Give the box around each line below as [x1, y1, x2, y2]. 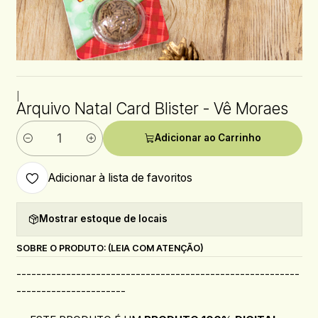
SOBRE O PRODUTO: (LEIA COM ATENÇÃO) [16, 242, 204, 253]
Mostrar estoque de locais [38, 213, 168, 225]
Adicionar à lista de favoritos [48, 171, 192, 185]
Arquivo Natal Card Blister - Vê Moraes [16, 99, 288, 119]
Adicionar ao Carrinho [154, 132, 261, 144]
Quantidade [16, 140, 69, 152]
